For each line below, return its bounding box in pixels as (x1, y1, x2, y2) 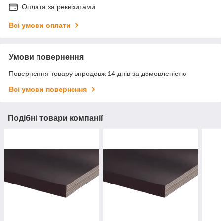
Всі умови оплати (9, 21, 71, 30)
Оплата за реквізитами (22, 3, 95, 11)
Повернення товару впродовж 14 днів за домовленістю (9, 70, 186, 78)
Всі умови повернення (9, 85, 87, 94)
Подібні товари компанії (8, 114, 103, 123)
